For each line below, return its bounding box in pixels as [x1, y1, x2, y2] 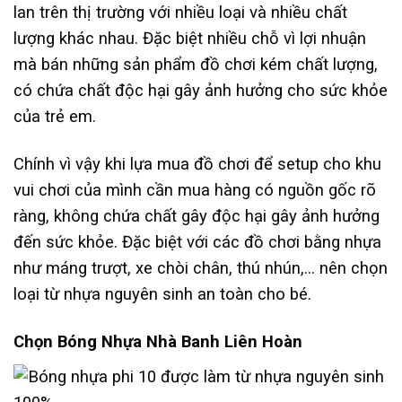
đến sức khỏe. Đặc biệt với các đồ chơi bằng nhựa [13, 232, 381, 253]
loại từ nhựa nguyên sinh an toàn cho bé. [13, 284, 316, 305]
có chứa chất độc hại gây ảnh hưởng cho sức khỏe [13, 81, 388, 101]
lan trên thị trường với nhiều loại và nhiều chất [13, 3, 347, 23]
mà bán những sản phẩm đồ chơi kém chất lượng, [13, 55, 378, 75]
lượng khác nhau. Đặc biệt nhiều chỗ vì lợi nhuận [13, 29, 366, 49]
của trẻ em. [13, 107, 96, 127]
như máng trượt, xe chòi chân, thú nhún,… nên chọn [13, 258, 388, 279]
